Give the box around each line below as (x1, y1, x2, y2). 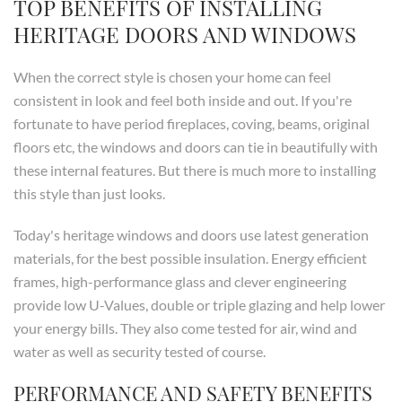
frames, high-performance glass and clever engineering (13, 273, 346, 291)
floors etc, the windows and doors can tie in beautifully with (13, 138, 378, 156)
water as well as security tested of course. (13, 343, 266, 361)
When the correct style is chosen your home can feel (13, 68, 331, 86)
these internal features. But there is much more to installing (13, 162, 376, 179)
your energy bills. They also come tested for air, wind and (13, 319, 357, 337)
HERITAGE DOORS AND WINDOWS (13, 20, 356, 49)
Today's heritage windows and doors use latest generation (13, 226, 369, 244)
